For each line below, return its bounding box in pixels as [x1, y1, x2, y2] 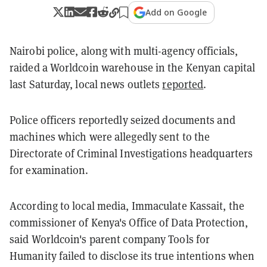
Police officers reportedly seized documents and [10, 113, 235, 127]
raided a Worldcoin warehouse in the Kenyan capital [10, 60, 256, 74]
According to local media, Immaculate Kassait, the [10, 198, 244, 213]
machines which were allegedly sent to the [10, 129, 210, 144]
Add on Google [145, 6, 207, 18]
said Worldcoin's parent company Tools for [10, 232, 210, 246]
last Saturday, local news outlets [10, 77, 163, 91]
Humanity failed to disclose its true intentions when [10, 249, 255, 263]
